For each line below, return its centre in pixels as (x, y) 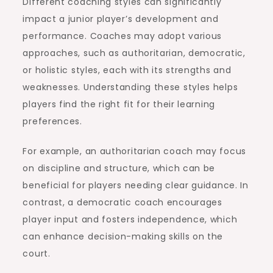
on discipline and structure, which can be (119, 168)
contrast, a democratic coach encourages (122, 202)
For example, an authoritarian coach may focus (134, 151)
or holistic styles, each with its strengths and (127, 70)
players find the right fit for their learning (119, 104)
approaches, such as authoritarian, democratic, (134, 53)
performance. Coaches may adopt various (122, 36)
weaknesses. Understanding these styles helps (130, 87)
